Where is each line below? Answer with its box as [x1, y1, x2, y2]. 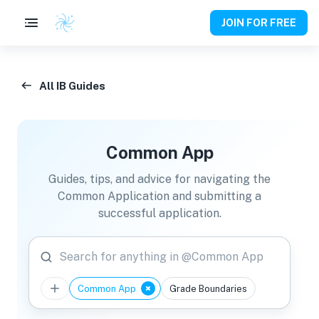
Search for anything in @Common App [59, 250, 263, 263]
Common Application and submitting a [58, 189, 261, 203]
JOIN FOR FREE [221, 17, 296, 28]
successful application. [98, 206, 221, 220]
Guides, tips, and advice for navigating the [48, 172, 271, 186]
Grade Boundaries [169, 283, 247, 294]
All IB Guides [39, 79, 105, 92]
